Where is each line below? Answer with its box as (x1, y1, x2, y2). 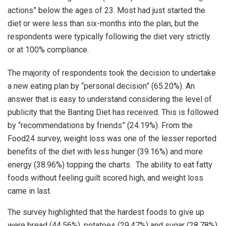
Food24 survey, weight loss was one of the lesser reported (8, 134, 216, 144)
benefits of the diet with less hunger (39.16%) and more (8, 147, 203, 157)
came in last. (8, 186, 51, 196)
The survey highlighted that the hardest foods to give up (8, 207, 204, 217)
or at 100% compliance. (8, 45, 89, 55)
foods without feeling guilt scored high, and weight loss (8, 173, 203, 183)
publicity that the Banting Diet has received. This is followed (8, 107, 218, 118)
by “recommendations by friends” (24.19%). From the (8, 121, 193, 131)
